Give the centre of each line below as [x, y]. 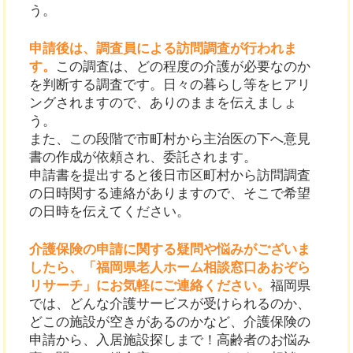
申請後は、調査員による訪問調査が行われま [163, 49]
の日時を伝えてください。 [110, 212]
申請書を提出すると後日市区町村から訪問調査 [170, 176]
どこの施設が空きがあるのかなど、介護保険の [170, 322]
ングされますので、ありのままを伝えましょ [163, 103]
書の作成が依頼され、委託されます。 [143, 158]
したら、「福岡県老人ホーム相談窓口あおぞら [170, 268]
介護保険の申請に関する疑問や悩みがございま [170, 250]
